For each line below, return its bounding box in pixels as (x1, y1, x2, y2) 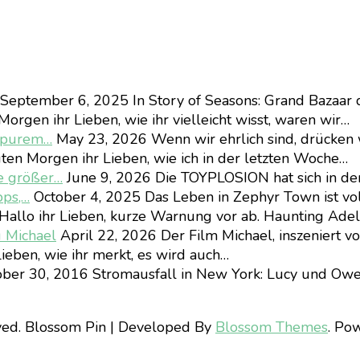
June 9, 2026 (63, 167, 151, 187)
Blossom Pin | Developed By (25, 317, 215, 337)
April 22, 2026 (56, 225, 157, 245)
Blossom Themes (215, 317, 328, 337)
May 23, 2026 (52, 129, 147, 149)
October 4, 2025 (30, 186, 141, 207)
